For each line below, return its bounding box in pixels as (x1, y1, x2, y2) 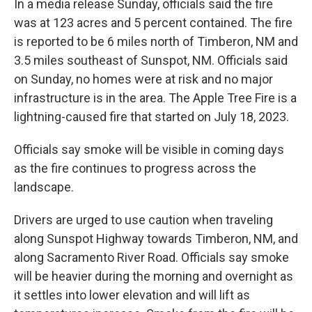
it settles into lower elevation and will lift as (14, 288, 250, 302)
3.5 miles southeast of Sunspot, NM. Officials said (14, 53, 288, 68)
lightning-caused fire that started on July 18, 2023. (14, 109, 289, 124)
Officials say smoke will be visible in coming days (14, 142, 284, 157)
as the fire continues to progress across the (14, 161, 256, 175)
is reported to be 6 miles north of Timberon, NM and (14, 34, 298, 49)
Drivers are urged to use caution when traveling (14, 212, 273, 227)
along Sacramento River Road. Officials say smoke (14, 250, 289, 265)
